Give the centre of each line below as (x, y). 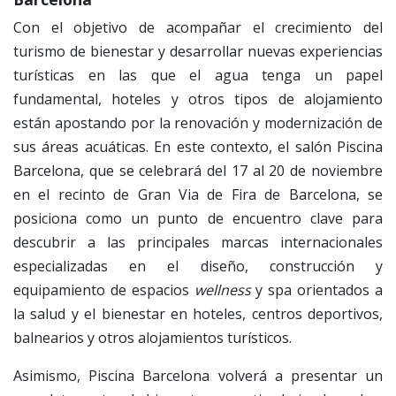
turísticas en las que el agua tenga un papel (198, 75)
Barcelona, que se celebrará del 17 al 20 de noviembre (198, 170)
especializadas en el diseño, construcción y (198, 266)
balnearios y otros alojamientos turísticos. (152, 337)
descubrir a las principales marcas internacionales (198, 242)
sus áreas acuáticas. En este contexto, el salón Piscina (198, 146)
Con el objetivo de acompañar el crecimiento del (198, 27)
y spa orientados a (317, 289)
